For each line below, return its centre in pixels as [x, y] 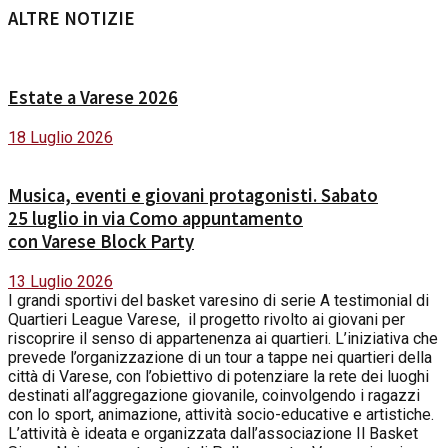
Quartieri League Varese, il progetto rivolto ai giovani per [206, 320]
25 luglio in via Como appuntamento [155, 219]
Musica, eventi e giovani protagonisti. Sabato [193, 196]
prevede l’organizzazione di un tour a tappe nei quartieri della [220, 358]
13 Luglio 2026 [60, 282]
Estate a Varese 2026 [93, 97]
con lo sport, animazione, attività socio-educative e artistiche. [221, 415]
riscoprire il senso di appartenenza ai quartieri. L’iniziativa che [223, 339]
